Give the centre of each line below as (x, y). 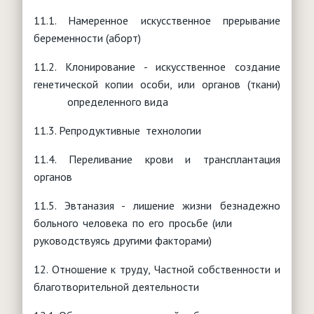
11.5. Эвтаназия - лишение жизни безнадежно (157, 205)
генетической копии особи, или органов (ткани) (157, 84)
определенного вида (101, 101)
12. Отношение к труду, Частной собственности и (157, 269)
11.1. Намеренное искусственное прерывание (157, 20)
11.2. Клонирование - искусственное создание (157, 66)
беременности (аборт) (87, 37)
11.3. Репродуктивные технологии (117, 130)
